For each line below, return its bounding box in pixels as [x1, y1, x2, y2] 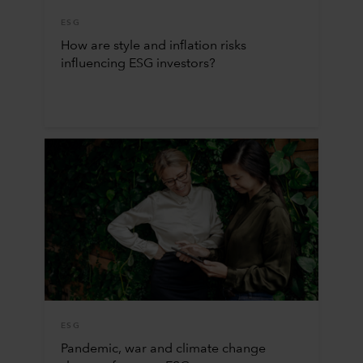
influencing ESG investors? [60, 58, 216, 70]
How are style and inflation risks [60, 40, 246, 53]
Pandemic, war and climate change [60, 343, 266, 356]
